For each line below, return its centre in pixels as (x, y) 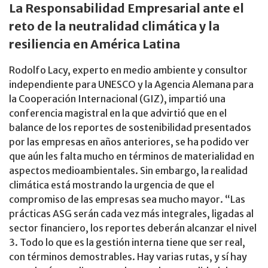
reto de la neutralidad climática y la (114, 26)
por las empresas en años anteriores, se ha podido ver (129, 141)
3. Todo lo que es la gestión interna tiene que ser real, (127, 242)
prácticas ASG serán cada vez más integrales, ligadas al (131, 213)
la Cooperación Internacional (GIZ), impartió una (117, 98)
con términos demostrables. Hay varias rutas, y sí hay (128, 256)
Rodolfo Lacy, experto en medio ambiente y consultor (128, 70)
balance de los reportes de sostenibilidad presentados (130, 127)
